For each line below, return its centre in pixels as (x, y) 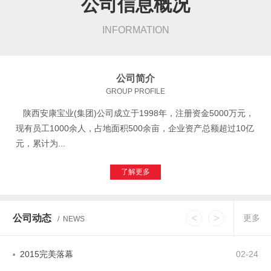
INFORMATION (135, 30)
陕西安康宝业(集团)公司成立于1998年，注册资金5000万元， (135, 113)
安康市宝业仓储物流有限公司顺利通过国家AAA (109, 209)
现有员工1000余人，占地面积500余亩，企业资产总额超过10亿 (135, 128)
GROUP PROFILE (135, 91)
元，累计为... (41, 143)
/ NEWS (71, 219)
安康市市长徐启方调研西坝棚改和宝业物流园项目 (113, 232)
